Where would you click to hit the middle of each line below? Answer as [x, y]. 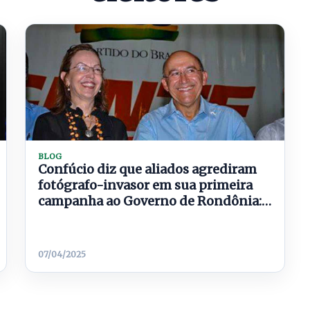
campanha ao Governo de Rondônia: [149, 201]
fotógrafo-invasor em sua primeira [145, 185]
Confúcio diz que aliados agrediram [147, 169]
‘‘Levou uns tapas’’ [94, 217]
